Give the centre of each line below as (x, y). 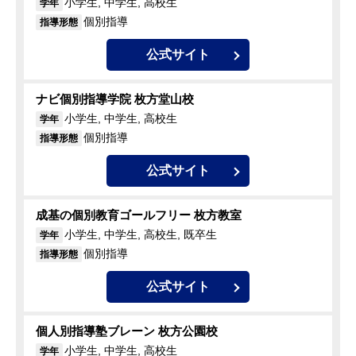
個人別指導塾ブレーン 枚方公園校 (127, 331)
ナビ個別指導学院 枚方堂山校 (115, 99)
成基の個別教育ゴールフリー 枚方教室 (139, 215)
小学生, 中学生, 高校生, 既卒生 (141, 235)
